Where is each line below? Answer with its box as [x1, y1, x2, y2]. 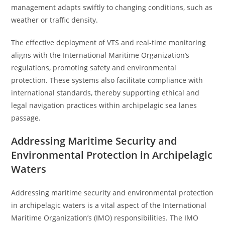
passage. [11, 113, 41, 123]
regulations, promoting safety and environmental [11, 63, 177, 72]
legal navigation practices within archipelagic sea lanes [11, 100, 197, 110]
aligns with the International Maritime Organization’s [11, 50, 190, 60]
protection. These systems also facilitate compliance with [11, 75, 203, 85]
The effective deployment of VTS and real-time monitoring [11, 38, 206, 47]
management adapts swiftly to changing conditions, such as [11, 3, 213, 12]
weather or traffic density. [11, 15, 98, 25]
